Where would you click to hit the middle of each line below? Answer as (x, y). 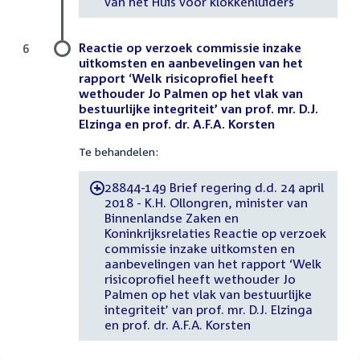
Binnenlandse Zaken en (171, 217)
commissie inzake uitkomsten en (199, 248)
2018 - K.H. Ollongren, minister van (206, 202)
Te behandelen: (119, 152)
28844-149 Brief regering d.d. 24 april (214, 187)
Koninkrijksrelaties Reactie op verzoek (215, 233)
